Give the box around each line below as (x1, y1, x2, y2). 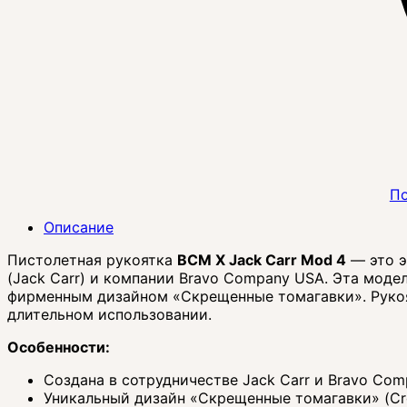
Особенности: (7, 338, 110, 357)
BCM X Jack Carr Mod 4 (177, 251, 346, 270)
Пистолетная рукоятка (7, 251, 177, 270)
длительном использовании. (7, 305, 212, 324)
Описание (44, 218, 114, 237)
